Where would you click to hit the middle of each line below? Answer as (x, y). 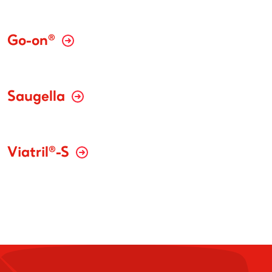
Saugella (38, 97)
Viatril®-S (40, 153)
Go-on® (33, 42)
